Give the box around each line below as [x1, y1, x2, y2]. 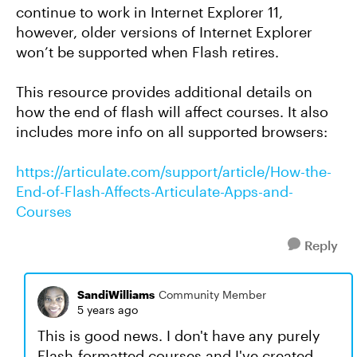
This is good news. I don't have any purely [37, 327, 320, 344]
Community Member [159, 288, 266, 301]
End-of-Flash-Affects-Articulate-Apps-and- [16, 182, 293, 200]
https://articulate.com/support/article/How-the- [16, 163, 331, 180]
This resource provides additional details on [16, 83, 312, 100]
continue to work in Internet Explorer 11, [16, 3, 283, 21]
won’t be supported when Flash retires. [16, 43, 279, 61]
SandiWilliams [77, 288, 155, 301]
